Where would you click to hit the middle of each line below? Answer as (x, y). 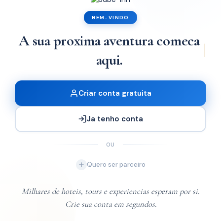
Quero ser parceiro (116, 165)
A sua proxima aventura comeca (109, 40)
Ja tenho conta (115, 119)
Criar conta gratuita (115, 93)
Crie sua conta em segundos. (110, 204)
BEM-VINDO (110, 17)
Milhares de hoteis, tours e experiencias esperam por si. (110, 191)
